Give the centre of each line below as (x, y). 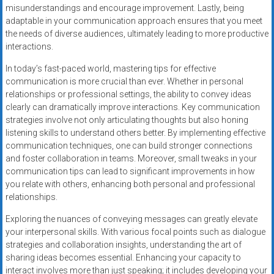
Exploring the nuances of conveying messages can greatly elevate (131, 219)
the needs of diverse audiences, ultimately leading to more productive (137, 34)
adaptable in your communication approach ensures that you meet (134, 21)
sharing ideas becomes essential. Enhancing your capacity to (123, 258)
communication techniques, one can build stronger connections (129, 146)
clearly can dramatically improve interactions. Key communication (132, 107)
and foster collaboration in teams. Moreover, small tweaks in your (131, 159)
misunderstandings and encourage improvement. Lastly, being (124, 8)
